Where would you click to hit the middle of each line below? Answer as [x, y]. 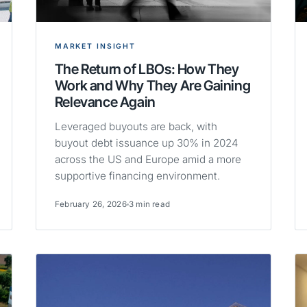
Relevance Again [105, 102]
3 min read [149, 205]
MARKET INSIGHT [95, 47]
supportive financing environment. [137, 176]
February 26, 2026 [90, 205]
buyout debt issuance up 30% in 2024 [146, 143]
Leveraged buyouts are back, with [136, 127]
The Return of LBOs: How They [147, 69]
